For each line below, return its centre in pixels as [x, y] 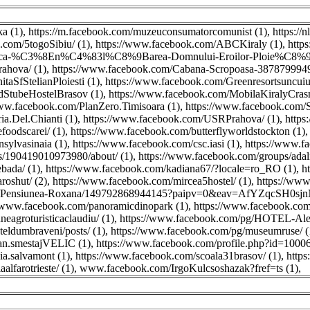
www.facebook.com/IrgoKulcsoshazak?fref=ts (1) [189, 268]
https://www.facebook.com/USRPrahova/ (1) [181, 119]
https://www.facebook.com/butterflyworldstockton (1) [188, 131]
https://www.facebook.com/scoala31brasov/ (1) [178, 256]
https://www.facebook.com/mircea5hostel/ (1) [152, 181]
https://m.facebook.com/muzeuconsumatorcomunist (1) [148, 31]
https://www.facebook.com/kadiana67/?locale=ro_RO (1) [171, 168]
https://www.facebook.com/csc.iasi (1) [156, 144]
